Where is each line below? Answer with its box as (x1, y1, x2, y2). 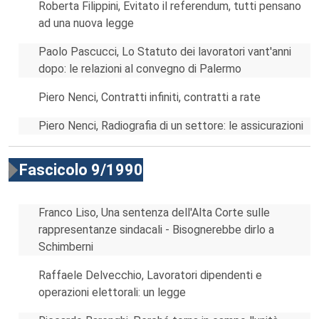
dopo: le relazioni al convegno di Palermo (38, 62, 241, 75)
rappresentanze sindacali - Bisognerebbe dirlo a (38, 223, 274, 236)
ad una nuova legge (38, 16, 134, 30)
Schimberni (38, 240, 93, 253)
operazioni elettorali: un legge (38, 286, 186, 299)
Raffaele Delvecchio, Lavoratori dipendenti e (38, 268, 262, 282)
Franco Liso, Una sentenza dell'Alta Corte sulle (38, 206, 270, 219)
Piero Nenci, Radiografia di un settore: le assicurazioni (38, 119, 303, 132)
